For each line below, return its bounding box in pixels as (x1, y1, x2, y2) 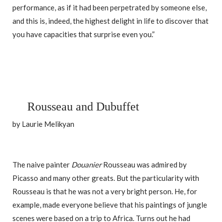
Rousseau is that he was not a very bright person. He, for (12, 186, 197, 196)
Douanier (71, 160, 102, 169)
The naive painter (12, 160, 71, 169)
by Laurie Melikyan (12, 119, 74, 128)
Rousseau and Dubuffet (27, 100, 139, 113)
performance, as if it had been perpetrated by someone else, (12, 2, 207, 12)
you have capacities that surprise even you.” (12, 29, 155, 39)
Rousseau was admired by (102, 160, 187, 169)
